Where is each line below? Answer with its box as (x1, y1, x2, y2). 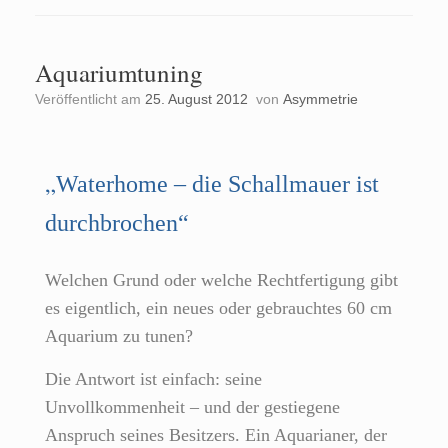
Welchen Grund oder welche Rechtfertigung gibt (45, 270, 398, 291)
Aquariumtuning (35, 56, 203, 90)
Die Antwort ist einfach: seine (45, 369, 262, 390)
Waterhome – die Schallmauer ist (56, 171, 379, 198)
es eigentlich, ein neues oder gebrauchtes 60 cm (45, 298, 392, 319)
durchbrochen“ (45, 210, 189, 237)
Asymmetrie (283, 91, 358, 108)
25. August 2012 (145, 91, 248, 108)
